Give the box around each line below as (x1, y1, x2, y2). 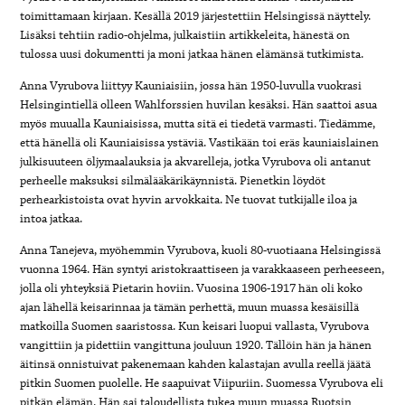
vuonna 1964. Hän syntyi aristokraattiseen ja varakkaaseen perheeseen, (20, 260, 385, 278)
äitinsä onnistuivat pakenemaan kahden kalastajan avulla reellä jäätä (20, 355, 372, 372)
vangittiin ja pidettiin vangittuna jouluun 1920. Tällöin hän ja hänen (20, 336, 372, 353)
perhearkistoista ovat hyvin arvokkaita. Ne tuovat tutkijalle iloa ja (20, 191, 358, 208)
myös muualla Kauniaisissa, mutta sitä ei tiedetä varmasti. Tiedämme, (20, 115, 376, 132)
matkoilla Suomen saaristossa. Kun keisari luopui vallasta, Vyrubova (20, 317, 370, 334)
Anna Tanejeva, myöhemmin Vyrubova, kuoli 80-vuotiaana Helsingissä (20, 241, 381, 259)
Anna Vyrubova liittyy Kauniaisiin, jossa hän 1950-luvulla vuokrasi (20, 77, 363, 94)
